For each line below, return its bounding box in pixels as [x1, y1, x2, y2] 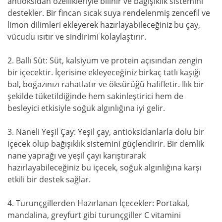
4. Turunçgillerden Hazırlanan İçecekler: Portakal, [7, 198, 189, 209]
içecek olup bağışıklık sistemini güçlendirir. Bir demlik [7, 138, 204, 150]
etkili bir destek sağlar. [7, 174, 91, 185]
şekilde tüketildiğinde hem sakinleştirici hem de [7, 91, 183, 102]
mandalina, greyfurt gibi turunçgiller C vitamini [7, 210, 181, 221]
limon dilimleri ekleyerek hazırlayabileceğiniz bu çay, [7, 19, 200, 31]
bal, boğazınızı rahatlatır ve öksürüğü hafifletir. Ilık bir [7, 79, 204, 90]
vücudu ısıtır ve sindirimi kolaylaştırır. [7, 31, 146, 43]
